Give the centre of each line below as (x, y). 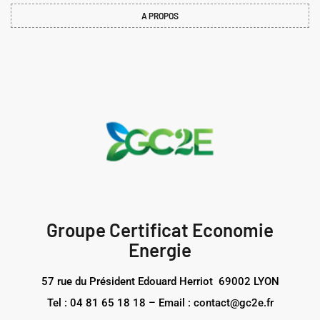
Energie (160, 249)
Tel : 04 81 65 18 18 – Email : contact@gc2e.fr (160, 302)
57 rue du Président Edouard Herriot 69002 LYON (160, 281)
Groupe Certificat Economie (160, 229)
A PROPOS (160, 15)
